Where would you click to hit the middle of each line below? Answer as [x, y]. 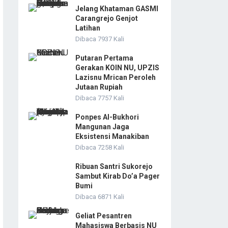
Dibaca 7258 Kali [100, 148]
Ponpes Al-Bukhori [107, 117]
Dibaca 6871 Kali [100, 197]
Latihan [88, 28]
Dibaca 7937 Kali [100, 39]
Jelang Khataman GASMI [117, 9]
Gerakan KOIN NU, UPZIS [117, 68]
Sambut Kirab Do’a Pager [118, 176]
